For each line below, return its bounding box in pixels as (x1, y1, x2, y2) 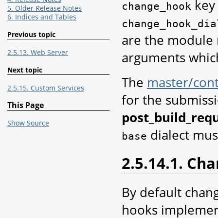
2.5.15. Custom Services (7, 83, 84, 92)
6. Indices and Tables (7, 12, 76, 21)
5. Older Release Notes (7, 3, 82, 13)
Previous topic (7, 30, 55, 39)
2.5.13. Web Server (7, 48, 68, 57)
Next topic (7, 65, 42, 74)
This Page (7, 100, 44, 111)
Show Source (7, 119, 49, 128)
